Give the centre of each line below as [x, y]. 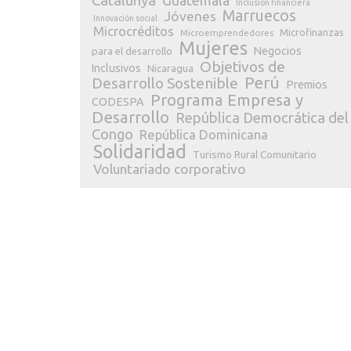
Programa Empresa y [227, 100]
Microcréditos [134, 31]
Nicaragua [170, 68]
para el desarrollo [132, 51]
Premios [307, 85]
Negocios [278, 51]
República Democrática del [262, 118]
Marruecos [259, 16]
